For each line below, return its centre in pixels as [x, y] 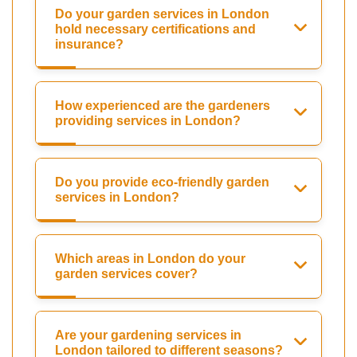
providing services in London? [148, 120]
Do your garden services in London [162, 14]
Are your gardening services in [148, 335]
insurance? [89, 44]
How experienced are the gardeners [163, 105]
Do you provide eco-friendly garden [162, 182]
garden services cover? [126, 273]
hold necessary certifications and [155, 29]
